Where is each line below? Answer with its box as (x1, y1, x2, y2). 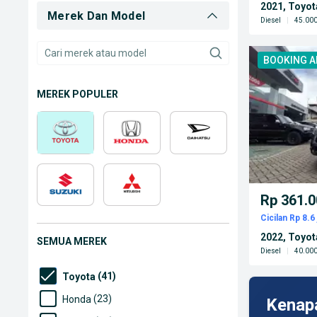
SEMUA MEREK (37, 236, 107, 248)
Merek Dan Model (47, 8, 146, 23)
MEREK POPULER (37, 88, 118, 100)
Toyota (62, 271, 96, 283)
